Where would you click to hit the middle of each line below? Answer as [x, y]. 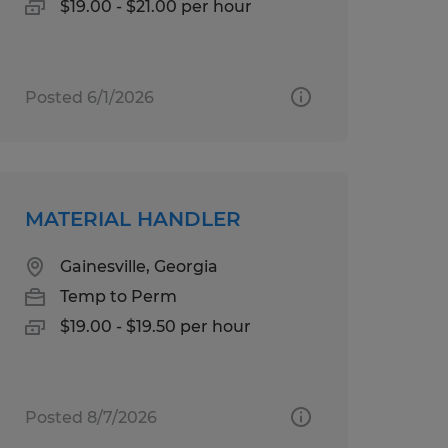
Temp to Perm [118, 296]
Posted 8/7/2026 [90, 417]
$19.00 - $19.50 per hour [155, 326]
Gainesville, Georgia [138, 266]
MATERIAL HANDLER [132, 218]
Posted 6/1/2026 [89, 97]
